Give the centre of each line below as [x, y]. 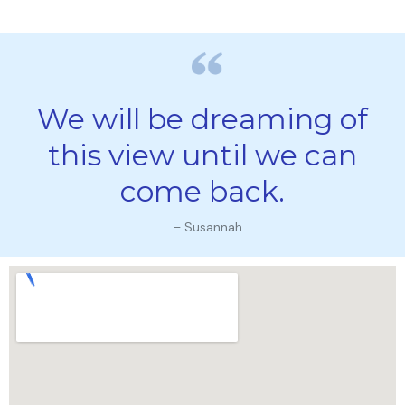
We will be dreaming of [202, 118]
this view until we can [202, 155]
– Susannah [207, 226]
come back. [202, 191]
